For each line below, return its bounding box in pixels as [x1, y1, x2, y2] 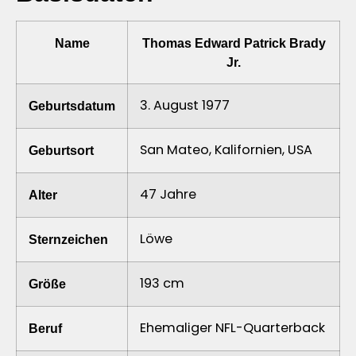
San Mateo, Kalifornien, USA [140, 140, 312, 159]
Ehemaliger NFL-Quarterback [140, 318, 325, 337]
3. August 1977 [140, 95, 230, 114]
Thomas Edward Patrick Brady [141, 35, 326, 50]
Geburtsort [29, 142, 94, 157]
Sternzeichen [29, 231, 108, 246]
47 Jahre [140, 184, 196, 203]
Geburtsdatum [29, 98, 115, 113]
